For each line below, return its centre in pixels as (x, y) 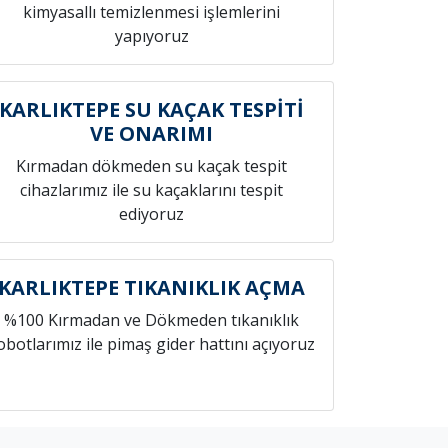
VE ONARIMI (152, 133)
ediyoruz (152, 214)
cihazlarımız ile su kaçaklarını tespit (152, 190)
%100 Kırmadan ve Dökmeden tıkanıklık (152, 320)
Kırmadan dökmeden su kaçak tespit (152, 166)
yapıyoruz (151, 36)
